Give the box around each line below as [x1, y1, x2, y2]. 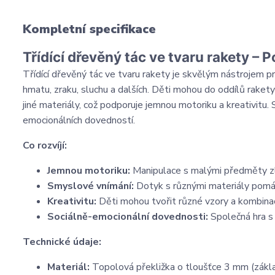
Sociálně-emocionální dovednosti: [47, 210, 208, 223]
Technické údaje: [23, 235, 101, 249]
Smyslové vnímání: [47, 179, 134, 193]
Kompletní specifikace [23, 21, 156, 37]
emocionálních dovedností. [23, 114, 135, 127]
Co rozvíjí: [23, 139, 67, 152]
